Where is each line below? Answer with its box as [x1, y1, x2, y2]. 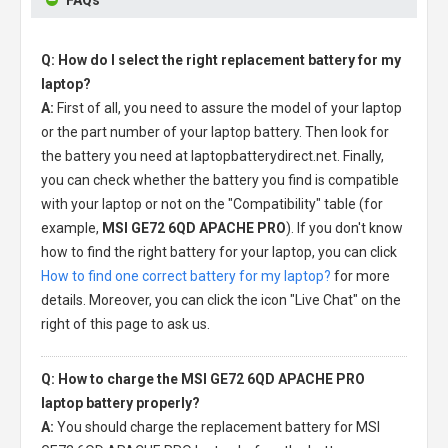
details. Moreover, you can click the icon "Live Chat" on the [41, 291, 401, 308]
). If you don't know [286, 219, 403, 236]
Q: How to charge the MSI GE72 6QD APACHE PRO [41, 370, 365, 387]
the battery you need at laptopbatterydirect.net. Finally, [41, 147, 384, 164]
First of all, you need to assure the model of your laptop [57, 99, 402, 116]
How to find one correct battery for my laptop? [41, 267, 331, 284]
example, [41, 219, 102, 236]
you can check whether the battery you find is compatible [41, 171, 399, 188]
